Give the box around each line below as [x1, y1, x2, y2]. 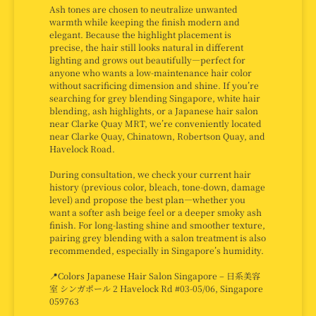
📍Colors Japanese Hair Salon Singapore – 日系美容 [49, 269, 260, 281]
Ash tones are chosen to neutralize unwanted [49, 2, 238, 15]
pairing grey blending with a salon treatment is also [49, 231, 266, 243]
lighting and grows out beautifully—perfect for [49, 53, 245, 66]
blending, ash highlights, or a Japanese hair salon [49, 104, 258, 116]
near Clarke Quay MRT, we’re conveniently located [49, 116, 262, 129]
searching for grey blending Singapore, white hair [49, 91, 260, 104]
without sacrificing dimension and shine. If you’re [49, 78, 259, 91]
